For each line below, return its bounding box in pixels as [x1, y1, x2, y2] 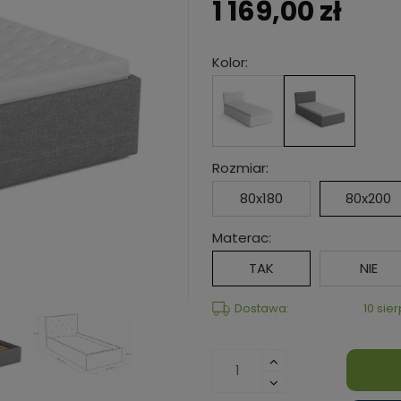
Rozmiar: [211, 158, 269, 178]
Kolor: [211, 53, 248, 73]
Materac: [211, 228, 271, 248]
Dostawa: [234, 300, 289, 318]
